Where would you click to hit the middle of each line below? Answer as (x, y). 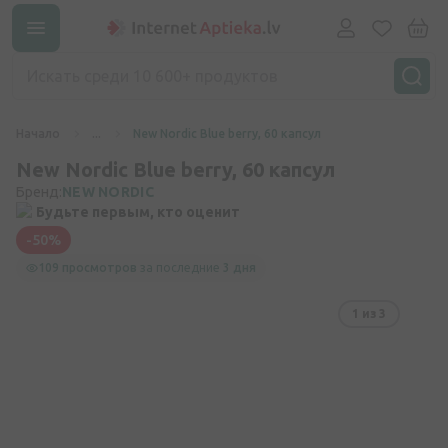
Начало (38, 133)
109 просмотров (87, 267)
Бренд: (39, 192)
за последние (180, 267)
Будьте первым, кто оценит (138, 212)
